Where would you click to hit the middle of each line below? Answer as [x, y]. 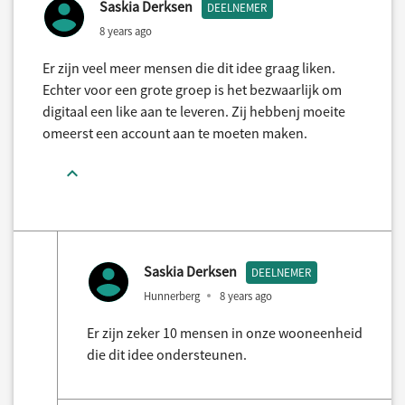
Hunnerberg [172, 296]
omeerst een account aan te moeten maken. [175, 132]
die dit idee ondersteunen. [167, 354]
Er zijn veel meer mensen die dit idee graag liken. [189, 67]
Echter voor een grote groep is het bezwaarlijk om [192, 89]
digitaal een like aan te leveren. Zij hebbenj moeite [194, 111]
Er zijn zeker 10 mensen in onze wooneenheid [225, 332]
